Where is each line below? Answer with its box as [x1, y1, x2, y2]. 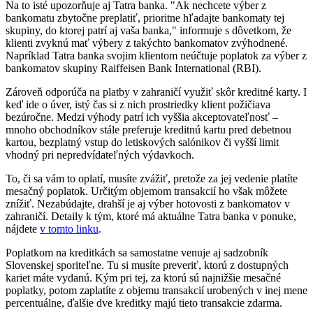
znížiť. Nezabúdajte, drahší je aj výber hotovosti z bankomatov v [6, 197, 290, 210]
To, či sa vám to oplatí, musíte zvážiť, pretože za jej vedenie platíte [6, 172, 298, 184]
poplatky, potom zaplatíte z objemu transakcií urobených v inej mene [6, 284, 307, 296]
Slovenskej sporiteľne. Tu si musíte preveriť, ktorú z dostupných [6, 259, 289, 271]
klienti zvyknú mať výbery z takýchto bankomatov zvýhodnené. [6, 36, 288, 49]
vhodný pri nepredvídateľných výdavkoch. [6, 148, 194, 161]
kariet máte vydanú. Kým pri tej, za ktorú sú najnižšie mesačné [6, 271, 281, 284]
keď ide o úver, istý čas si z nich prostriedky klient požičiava [6, 98, 270, 110]
